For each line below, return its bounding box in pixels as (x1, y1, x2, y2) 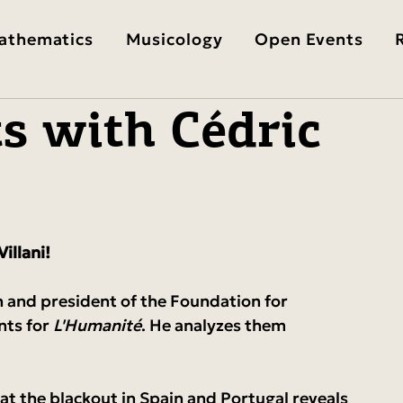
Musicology (125, 29, 223, 49)
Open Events (255, 29, 363, 49)
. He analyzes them (141, 315, 290, 336)
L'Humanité (53, 315, 141, 336)
